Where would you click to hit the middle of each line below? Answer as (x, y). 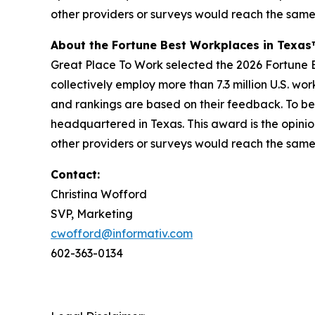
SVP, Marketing (92, 214)
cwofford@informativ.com (122, 234)
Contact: (75, 175)
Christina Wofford (99, 194)
